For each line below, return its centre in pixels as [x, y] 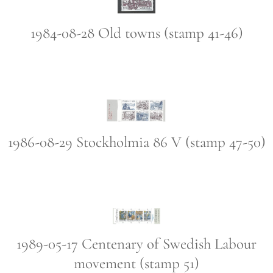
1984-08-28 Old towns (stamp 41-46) [136, 33]
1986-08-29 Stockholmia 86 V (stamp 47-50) [136, 142]
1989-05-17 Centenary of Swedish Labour [136, 243]
